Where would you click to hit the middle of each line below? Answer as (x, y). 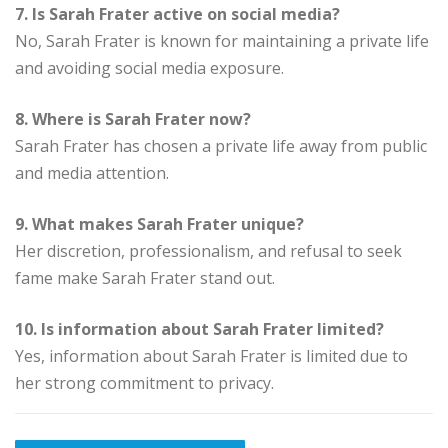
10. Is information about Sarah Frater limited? (199, 329)
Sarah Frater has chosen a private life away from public (221, 146)
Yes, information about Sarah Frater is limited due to (211, 356)
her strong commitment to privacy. (144, 383)
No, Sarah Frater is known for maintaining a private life (222, 41)
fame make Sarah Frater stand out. (145, 278)
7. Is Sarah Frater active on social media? (177, 14)
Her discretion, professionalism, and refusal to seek (208, 251)
